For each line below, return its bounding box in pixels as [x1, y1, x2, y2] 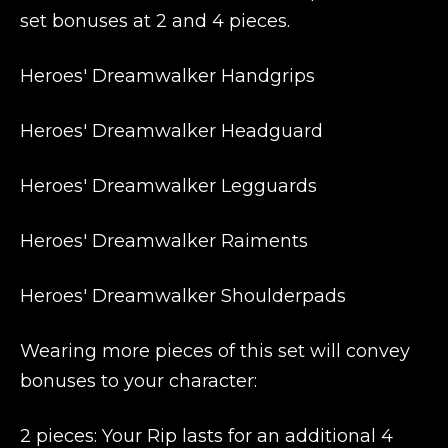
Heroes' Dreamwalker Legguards [20, 175, 317, 197]
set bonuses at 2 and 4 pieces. [20, 10, 290, 32]
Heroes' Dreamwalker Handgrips [20, 65, 315, 87]
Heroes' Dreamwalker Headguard [20, 120, 323, 142]
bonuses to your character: [20, 370, 257, 392]
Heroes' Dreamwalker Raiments [20, 230, 308, 252]
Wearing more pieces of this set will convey [20, 340, 410, 362]
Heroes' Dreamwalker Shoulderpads [20, 285, 346, 307]
